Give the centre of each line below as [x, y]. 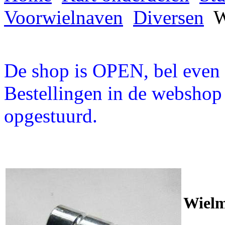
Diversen [168, 18]
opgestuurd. [51, 116]
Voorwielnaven [64, 18]
